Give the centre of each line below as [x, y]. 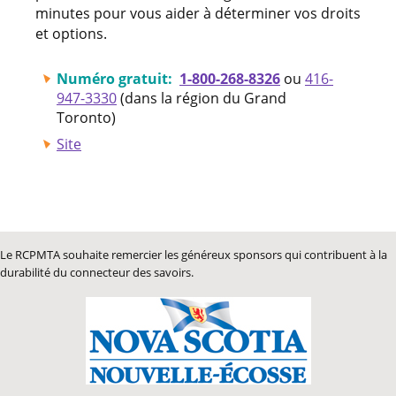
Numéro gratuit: [118, 78]
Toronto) [86, 117]
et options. [71, 33]
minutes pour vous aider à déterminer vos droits [198, 13]
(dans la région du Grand [202, 98]
